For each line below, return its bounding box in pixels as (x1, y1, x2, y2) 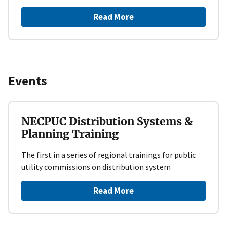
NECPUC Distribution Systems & (21, 114, 193, 128)
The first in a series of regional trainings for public (21, 149, 196, 160)
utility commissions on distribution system (21, 161, 171, 172)
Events (8, 72, 47, 89)
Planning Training (21, 127, 119, 141)
